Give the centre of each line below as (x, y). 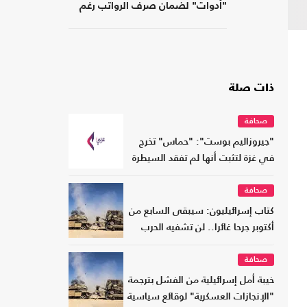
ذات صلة (251, 89)
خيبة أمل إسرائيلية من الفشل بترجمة (201, 281)
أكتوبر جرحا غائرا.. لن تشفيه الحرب (208, 228)
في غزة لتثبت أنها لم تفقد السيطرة (203, 159)
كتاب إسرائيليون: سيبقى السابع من (201, 212)
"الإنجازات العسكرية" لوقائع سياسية (201, 297)
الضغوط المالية (193, 23)
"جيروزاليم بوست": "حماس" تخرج (207, 143)
